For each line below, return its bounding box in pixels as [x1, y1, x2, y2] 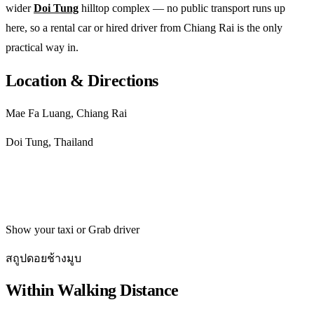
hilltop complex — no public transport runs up [78, 2, 285, 15]
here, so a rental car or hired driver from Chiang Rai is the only [6, 22, 282, 34]
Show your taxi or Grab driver [6, 224, 139, 236]
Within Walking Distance [6, 281, 179, 300]
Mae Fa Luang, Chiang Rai [6, 107, 127, 120]
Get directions [22, 179, 86, 192]
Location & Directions [6, 71, 158, 90]
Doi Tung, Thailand [6, 136, 93, 149]
